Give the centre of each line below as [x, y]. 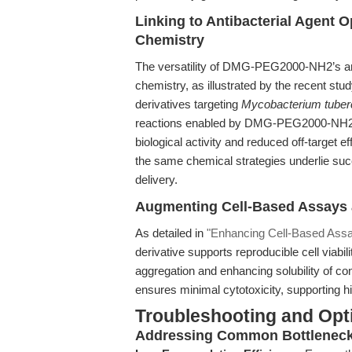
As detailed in [171, 233]
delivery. [156, 180]
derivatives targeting [188, 104]
